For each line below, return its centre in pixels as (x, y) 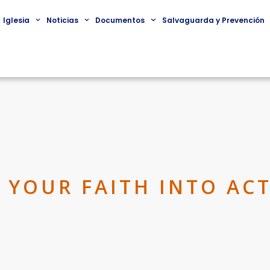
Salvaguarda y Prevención (213, 20)
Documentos (120, 20)
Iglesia (16, 20)
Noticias (63, 20)
